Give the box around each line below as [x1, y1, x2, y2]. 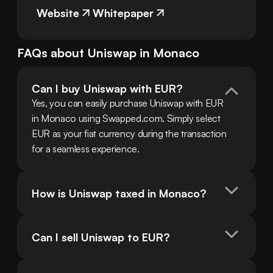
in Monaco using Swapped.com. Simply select [32, 112, 221, 125]
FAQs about [17, 45, 87, 61]
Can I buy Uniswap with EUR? [32, 82, 183, 96]
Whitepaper [93, 6, 154, 20]
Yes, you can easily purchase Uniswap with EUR [32, 97, 224, 110]
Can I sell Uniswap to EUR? [32, 230, 170, 244]
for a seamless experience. [32, 143, 140, 155]
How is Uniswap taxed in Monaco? [32, 186, 207, 200]
